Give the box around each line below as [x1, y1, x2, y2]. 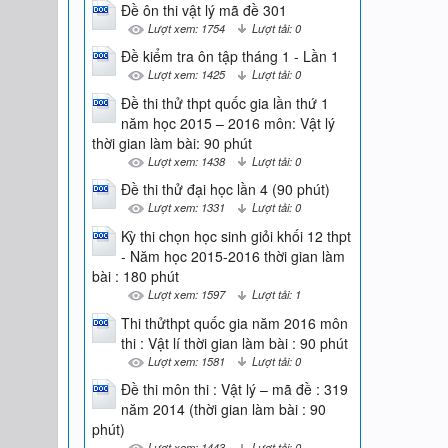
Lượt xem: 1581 [147, 352, 225, 369]
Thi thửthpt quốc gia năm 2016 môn [120, 312, 348, 333]
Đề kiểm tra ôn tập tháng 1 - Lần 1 [120, 46, 339, 67]
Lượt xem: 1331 [147, 199, 225, 216]
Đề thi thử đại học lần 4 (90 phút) [120, 179, 330, 200]
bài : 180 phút [91, 265, 179, 286]
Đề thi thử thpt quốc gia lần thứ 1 [120, 92, 329, 113]
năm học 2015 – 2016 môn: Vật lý [120, 112, 335, 133]
